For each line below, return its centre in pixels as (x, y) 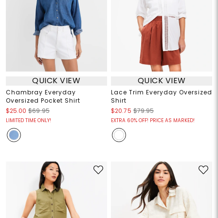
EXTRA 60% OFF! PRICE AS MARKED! (153, 120)
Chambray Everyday (41, 92)
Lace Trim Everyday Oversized (162, 92)
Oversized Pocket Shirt (43, 100)
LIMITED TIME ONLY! (28, 120)
